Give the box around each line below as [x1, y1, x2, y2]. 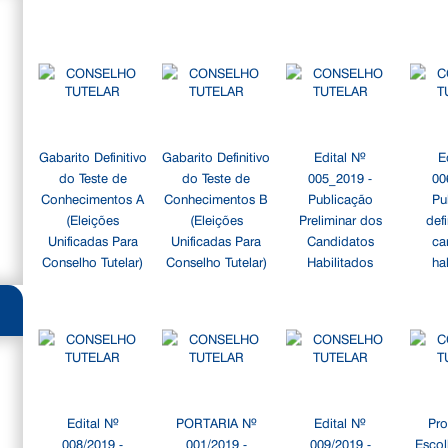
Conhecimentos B [164, 189, 269, 207]
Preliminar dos [298, 210, 382, 228]
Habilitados [307, 252, 374, 270]
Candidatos [306, 231, 374, 249]
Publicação [307, 189, 373, 207]
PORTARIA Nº [175, 413, 257, 431]
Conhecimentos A [41, 189, 145, 207]
